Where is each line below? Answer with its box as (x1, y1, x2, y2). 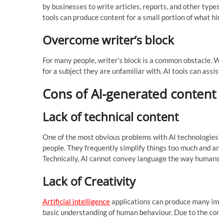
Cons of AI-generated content (43, 85, 216, 103)
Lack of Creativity (43, 173, 135, 189)
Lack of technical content (43, 108, 179, 125)
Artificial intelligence (43, 197, 110, 206)
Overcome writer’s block (43, 31, 174, 48)
